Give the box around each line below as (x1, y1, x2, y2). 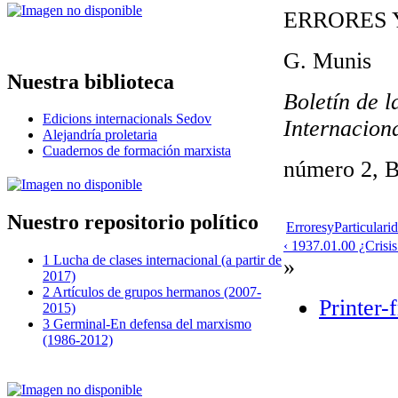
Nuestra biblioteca (7, 69, 174, 93)
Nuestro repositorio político (7, 211, 259, 235)
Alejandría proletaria (43, 127, 157, 143)
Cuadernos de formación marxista (43, 143, 231, 159)
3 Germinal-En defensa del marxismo (43, 316, 251, 332)
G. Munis (283, 47, 371, 74)
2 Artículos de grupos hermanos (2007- (43, 284, 261, 300)
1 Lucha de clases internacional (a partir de (43, 252, 282, 268)
